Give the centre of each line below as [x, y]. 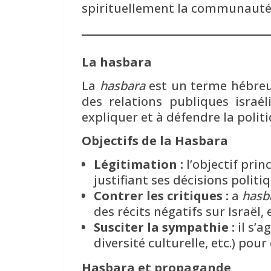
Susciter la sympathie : [164, 227]
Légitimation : [139, 164]
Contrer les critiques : [161, 195]
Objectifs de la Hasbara [155, 140]
